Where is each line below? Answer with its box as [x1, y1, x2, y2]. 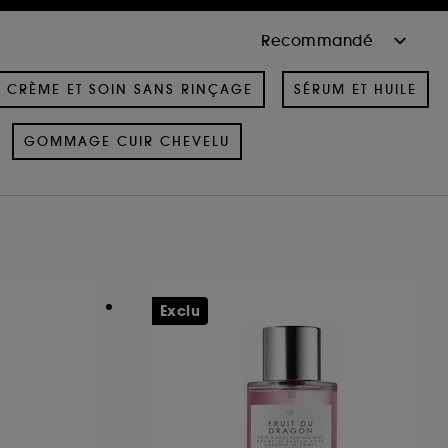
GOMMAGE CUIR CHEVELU [23, 132, 230, 150]
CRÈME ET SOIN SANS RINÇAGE [7, 80, 253, 98]
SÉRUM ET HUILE [294, 80, 417, 98]
